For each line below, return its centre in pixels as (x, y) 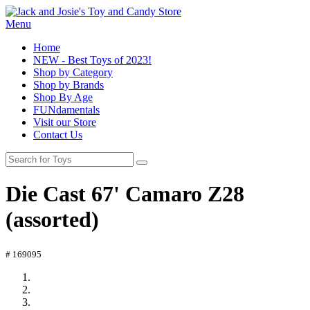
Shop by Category (73, 72)
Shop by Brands (69, 85)
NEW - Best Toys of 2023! (92, 60)
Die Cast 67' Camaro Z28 (125, 194)
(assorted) (52, 220)
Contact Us (58, 135)
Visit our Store (65, 122)
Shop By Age (63, 97)
